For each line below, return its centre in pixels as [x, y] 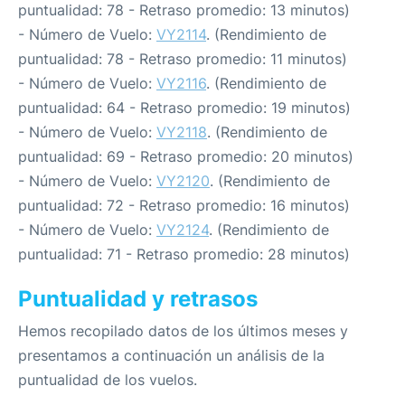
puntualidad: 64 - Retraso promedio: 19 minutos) [184, 108]
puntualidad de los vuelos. [108, 380]
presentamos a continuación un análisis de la [171, 355]
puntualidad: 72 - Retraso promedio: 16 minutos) [184, 205]
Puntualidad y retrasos [138, 299]
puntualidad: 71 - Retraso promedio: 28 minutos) [184, 254]
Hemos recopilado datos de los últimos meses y [183, 331]
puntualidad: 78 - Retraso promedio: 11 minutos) [183, 59]
